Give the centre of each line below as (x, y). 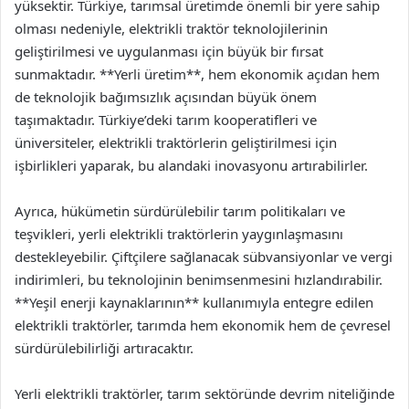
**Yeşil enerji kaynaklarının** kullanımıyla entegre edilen (194, 302)
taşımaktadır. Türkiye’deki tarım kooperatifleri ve (166, 120)
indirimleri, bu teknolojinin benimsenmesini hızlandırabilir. (199, 279)
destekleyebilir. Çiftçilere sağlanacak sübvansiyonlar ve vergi (204, 257)
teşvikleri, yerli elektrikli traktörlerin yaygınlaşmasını (179, 234)
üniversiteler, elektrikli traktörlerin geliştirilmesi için (176, 142)
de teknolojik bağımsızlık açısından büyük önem (166, 97)
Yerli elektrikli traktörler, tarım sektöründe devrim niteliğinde (204, 393)
